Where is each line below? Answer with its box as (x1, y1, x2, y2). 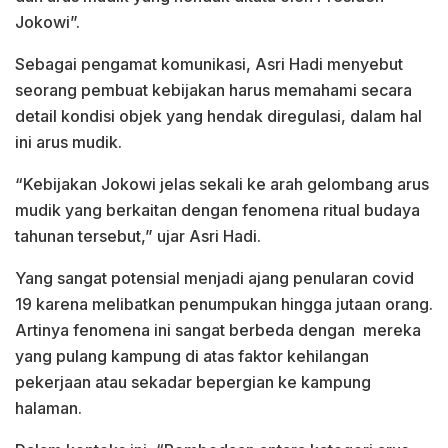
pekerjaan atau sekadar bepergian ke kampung (15, 371, 371, 392)
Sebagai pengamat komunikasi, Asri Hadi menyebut (15, 53, 403, 74)
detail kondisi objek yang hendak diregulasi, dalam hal (15, 105, 422, 126)
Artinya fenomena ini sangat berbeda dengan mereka (15, 319, 421, 340)
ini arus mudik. (15, 131, 122, 152)
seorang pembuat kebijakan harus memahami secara (15, 79, 412, 100)
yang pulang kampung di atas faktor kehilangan (15, 345, 369, 366)
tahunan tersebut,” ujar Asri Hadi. (15, 225, 261, 246)
